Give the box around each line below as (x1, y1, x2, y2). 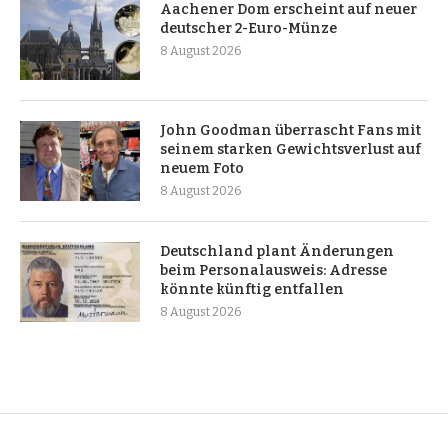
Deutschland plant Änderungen (160, 243, 394, 261)
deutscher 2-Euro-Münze (160, 20, 337, 38)
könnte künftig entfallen (160, 281, 344, 299)
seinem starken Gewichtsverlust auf (160, 141, 421, 159)
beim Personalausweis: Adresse (160, 262, 387, 280)
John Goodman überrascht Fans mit (160, 122, 421, 140)
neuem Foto (160, 160, 244, 178)
